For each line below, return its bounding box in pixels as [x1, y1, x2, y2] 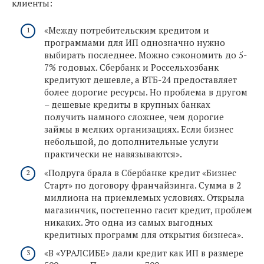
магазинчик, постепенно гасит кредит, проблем [44, 203, 252, 216]
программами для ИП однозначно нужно [44, 37, 225, 49]
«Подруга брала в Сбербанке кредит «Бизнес [44, 166, 236, 179]
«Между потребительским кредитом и [44, 24, 209, 37]
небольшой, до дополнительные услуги [44, 136, 219, 148]
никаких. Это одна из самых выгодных [44, 216, 213, 228]
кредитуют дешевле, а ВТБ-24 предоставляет [44, 74, 237, 86]
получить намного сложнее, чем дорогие [44, 111, 224, 123]
